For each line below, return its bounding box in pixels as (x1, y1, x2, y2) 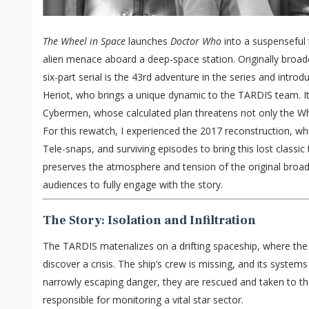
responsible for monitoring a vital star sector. (43, 293, 243, 307)
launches (126, 34, 170, 48)
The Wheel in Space (43, 34, 126, 48)
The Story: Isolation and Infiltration (43, 212, 256, 229)
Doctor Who (170, 34, 221, 48)
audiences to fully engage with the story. (43, 178, 223, 192)
